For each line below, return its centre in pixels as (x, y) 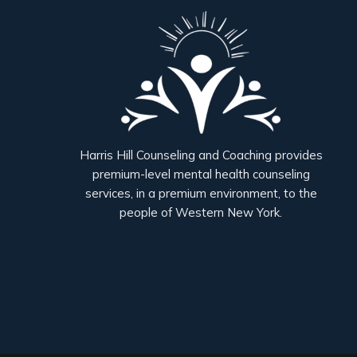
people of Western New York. (201, 213)
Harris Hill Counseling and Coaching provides (201, 155)
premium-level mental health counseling (201, 175)
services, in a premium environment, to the (201, 194)
